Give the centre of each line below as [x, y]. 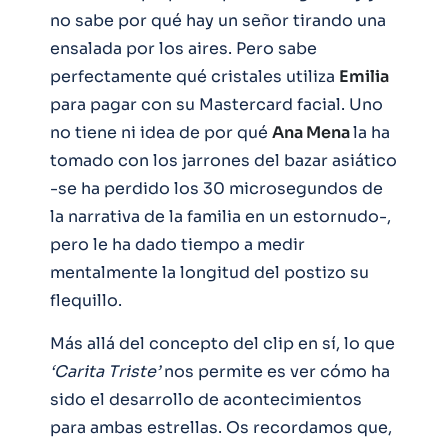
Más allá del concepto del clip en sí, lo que [222, 344]
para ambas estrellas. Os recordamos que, [221, 428]
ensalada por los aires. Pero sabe [183, 49]
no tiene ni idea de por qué [161, 133]
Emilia [364, 77]
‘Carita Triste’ [105, 372]
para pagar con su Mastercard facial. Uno [216, 105]
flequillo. [86, 301]
